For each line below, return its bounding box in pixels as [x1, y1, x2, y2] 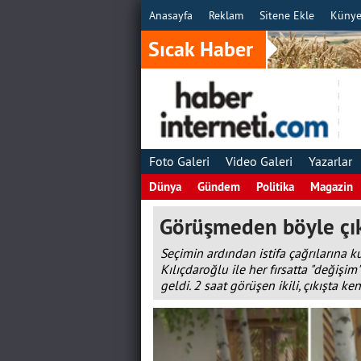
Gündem [197, 179, 240, 194]
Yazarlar [308, 153, 352, 169]
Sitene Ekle [259, 8, 314, 23]
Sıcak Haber [147, 35, 253, 63]
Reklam [208, 8, 243, 23]
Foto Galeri [148, 153, 210, 169]
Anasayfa [148, 8, 193, 23]
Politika [255, 179, 294, 194]
